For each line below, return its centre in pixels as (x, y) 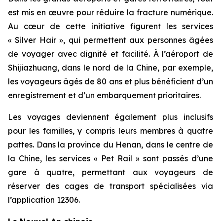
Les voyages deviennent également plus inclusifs (110, 117)
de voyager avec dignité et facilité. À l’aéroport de (110, 54)
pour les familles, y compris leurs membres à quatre (110, 131)
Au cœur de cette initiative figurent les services (110, 26)
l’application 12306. (44, 200)
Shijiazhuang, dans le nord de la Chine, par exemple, (110, 68)
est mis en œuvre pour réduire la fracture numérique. (110, 12)
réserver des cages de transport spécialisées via (110, 186)
